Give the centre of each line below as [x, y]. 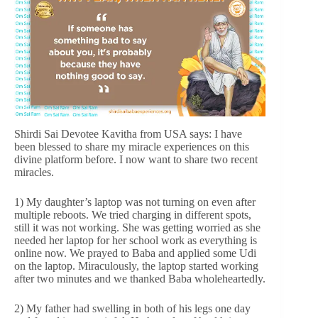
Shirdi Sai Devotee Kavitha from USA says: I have [128, 133]
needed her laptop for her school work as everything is [136, 240]
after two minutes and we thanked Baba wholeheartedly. [140, 278]
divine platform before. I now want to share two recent [136, 159]
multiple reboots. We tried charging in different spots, [133, 214]
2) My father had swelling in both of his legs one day [132, 308]
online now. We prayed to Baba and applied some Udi [135, 253]
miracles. [34, 172]
